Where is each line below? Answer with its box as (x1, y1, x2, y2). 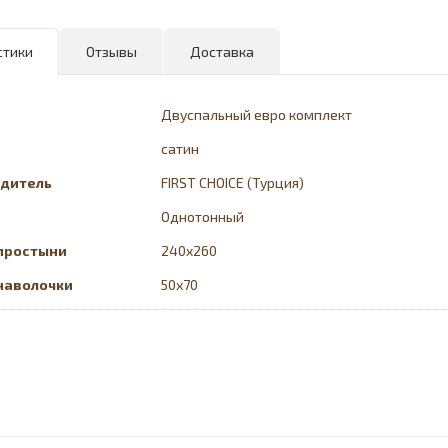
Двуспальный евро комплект (161, 106, 353, 124)
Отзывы (86, 43, 138, 61)
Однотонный (161, 208, 245, 226)
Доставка (190, 43, 255, 61)
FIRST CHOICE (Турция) (161, 174, 305, 192)
